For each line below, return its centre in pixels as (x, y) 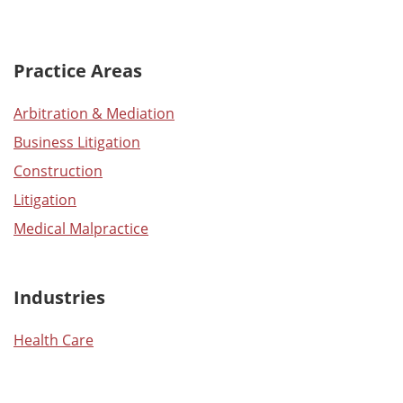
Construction (58, 171)
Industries (59, 298)
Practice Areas (78, 71)
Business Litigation (77, 142)
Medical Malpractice (81, 228)
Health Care (54, 340)
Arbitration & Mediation (94, 113)
